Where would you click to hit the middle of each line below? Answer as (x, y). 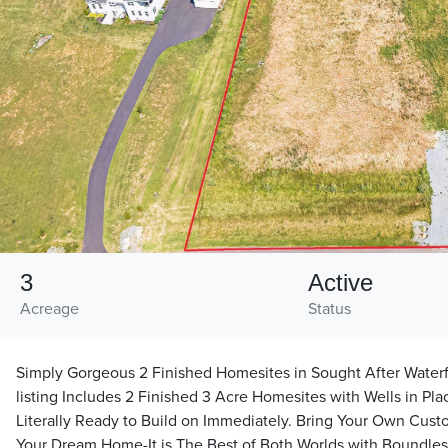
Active (340, 283)
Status (329, 309)
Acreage (49, 309)
